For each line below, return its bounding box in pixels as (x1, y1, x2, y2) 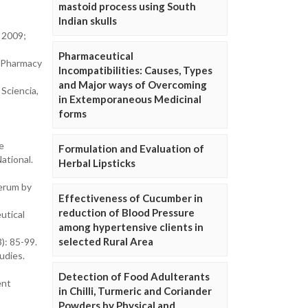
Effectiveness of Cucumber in (58, 192, 203, 205)
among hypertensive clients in (58, 221, 203, 234)
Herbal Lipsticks (58, 157, 135, 170)
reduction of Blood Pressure (58, 206, 195, 219)
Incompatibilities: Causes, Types (58, 64, 212, 77)
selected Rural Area (58, 235, 153, 248)
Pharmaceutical (58, 49, 133, 63)
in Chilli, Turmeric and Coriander (58, 285, 212, 298)
